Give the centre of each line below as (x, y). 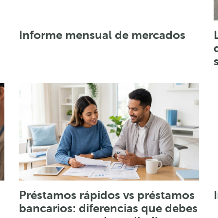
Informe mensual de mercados (102, 35)
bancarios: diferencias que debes (108, 208)
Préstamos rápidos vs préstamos (107, 195)
